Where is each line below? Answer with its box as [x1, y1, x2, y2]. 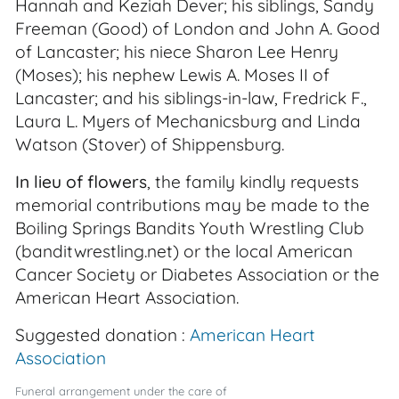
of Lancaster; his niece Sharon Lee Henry [15, 41, 338, 62]
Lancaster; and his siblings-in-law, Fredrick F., [15, 87, 367, 109]
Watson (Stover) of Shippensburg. [15, 134, 284, 155]
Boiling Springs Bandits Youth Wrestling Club [15, 217, 364, 239]
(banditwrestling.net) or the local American [15, 240, 353, 262]
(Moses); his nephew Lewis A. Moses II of [15, 64, 330, 85]
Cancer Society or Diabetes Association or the [15, 264, 379, 285]
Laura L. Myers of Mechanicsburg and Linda [15, 110, 361, 132]
